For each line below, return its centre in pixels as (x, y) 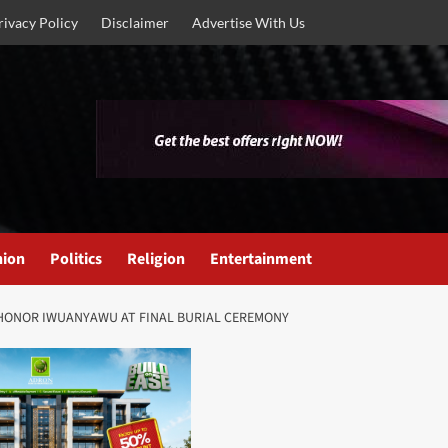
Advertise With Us (248, 22)
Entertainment (261, 259)
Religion (156, 259)
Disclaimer (135, 22)
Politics (76, 259)
